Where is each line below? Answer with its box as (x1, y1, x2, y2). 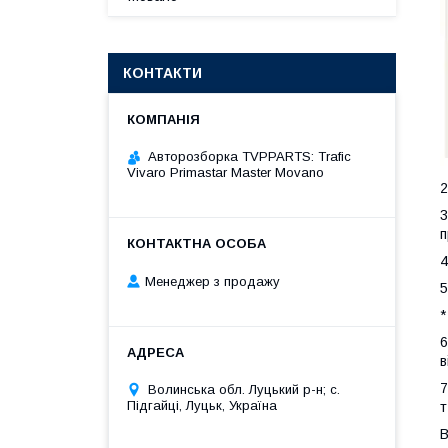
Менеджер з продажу (145, 273, 280, 289)
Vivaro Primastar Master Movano (127, 165, 324, 180)
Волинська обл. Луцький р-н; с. (148, 381, 340, 397)
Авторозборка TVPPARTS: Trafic (148, 149, 351, 164)
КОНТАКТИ (123, 65, 202, 81)
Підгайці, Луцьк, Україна (127, 397, 277, 413)
